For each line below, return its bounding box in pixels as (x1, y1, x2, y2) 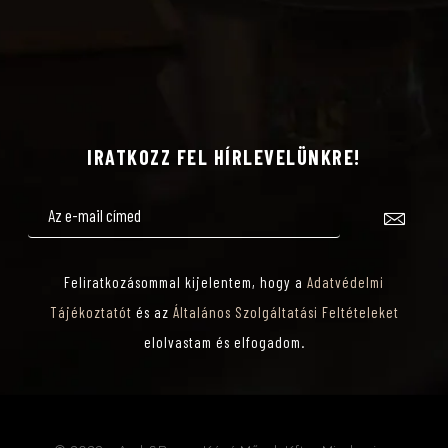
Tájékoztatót (49, 302, 132, 321)
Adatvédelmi (307, 272, 384, 291)
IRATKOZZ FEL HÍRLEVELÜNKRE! (87, 144, 361, 169)
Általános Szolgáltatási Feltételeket (172, 302, 399, 321)
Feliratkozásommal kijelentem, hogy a (64, 272, 307, 291)
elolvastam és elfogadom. (143, 332, 305, 351)
